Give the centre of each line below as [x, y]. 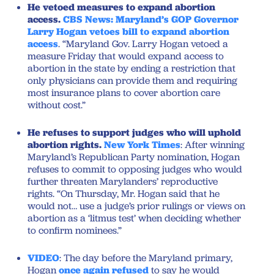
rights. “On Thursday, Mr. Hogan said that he [124, 193]
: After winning [213, 144]
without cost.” [57, 105]
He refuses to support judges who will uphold [134, 132]
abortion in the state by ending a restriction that [131, 68]
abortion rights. [65, 144]
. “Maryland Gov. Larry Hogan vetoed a [143, 43]
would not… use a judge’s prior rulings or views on [136, 206]
